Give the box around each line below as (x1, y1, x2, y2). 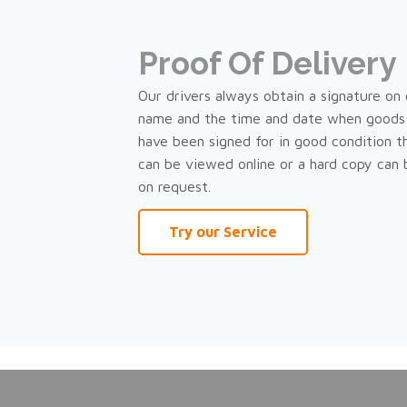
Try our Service (169, 223, 277, 241)
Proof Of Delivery (138, 45, 396, 83)
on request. (138, 178, 211, 195)
